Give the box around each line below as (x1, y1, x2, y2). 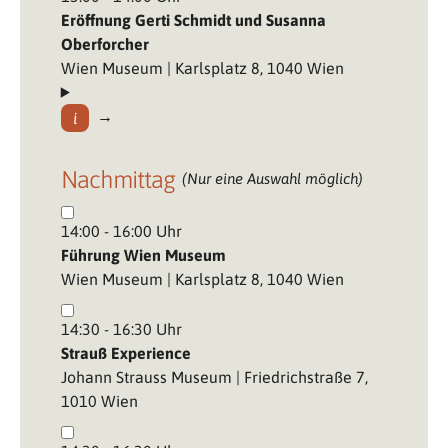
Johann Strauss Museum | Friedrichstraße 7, (60, 367, 368, 386)
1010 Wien (60, 391, 138, 410)
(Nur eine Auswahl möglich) (182, 169, 364, 187)
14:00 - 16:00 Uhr (60, 221, 182, 240)
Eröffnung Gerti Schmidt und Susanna (60, 10, 326, 29)
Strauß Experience (60, 343, 191, 362)
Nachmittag (60, 165, 175, 193)
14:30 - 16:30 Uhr (60, 319, 182, 338)
